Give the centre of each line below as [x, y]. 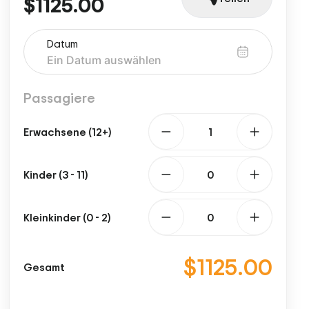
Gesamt [44, 267]
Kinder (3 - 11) [56, 175]
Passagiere [60, 98]
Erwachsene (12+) [68, 132]
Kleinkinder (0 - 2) [67, 217]
